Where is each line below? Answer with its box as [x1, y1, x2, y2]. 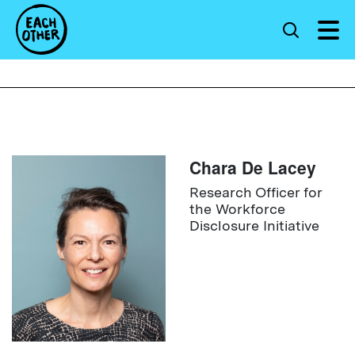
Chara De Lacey [189, 155, 316, 179]
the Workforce [189, 200, 285, 217]
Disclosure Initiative [189, 217, 319, 234]
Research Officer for [189, 184, 322, 200]
